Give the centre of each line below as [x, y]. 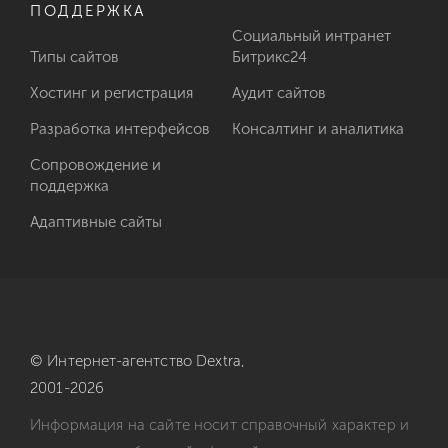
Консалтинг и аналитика [317, 128]
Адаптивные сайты [96, 221]
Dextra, [221, 360]
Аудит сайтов [278, 92]
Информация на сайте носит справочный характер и [220, 424]
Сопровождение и [95, 164]
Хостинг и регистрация [111, 92]
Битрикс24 [269, 56]
